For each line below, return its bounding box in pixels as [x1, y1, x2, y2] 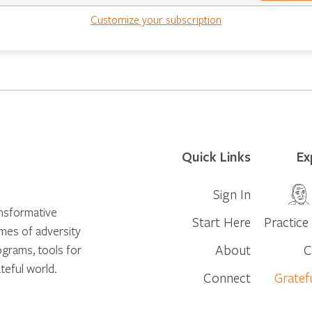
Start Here [192, 212, 251, 231]
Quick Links [182, 147, 251, 166]
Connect [203, 268, 251, 286]
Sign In [213, 185, 251, 203]
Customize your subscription [91, 12, 221, 26]
